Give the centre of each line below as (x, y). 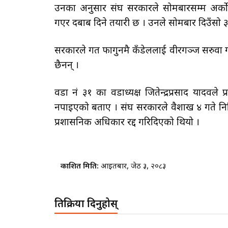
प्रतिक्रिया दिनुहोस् (86, 205)
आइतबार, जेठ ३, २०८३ (133, 167)
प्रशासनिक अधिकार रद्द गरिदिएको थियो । (128, 123)
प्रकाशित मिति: (80, 167)
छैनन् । (66, 66)
